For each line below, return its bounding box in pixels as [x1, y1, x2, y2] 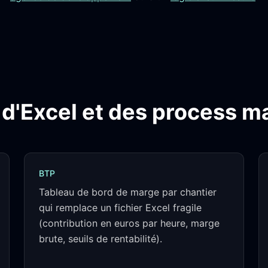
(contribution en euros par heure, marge [39, 217, 220, 229]
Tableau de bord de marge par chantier [39, 186, 217, 198]
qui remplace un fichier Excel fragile [39, 202, 202, 214]
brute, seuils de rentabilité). [39, 233, 162, 245]
